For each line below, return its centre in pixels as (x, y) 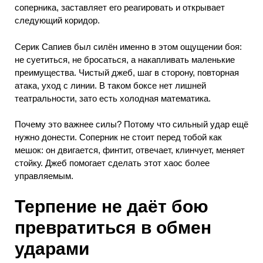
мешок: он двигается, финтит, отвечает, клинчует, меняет (130, 150)
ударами (52, 248)
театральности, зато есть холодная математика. (113, 98)
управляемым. (44, 176)
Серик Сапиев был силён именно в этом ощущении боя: (128, 46)
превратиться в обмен (113, 227)
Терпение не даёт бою (112, 206)
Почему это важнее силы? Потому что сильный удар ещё (131, 124)
